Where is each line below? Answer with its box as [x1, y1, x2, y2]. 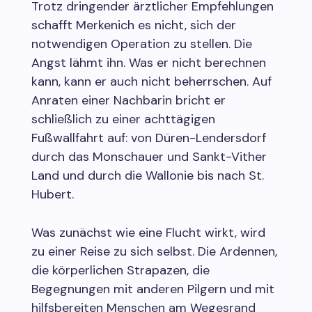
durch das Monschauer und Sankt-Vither [31, 148, 267, 165]
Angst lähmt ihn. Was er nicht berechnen [31, 54, 266, 71]
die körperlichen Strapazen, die [31, 261, 210, 279]
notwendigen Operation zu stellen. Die [31, 35, 252, 52]
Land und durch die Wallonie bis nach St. [31, 166, 264, 184]
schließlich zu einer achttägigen [31, 110, 215, 127]
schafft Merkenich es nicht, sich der [31, 16, 236, 33]
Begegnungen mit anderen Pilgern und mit [31, 280, 274, 297]
